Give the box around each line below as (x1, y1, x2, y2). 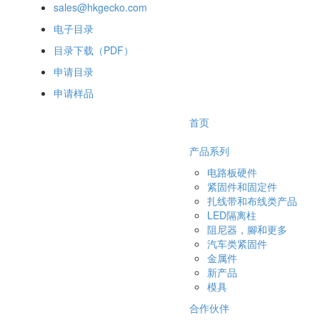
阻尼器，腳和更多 (206, 222, 287, 236)
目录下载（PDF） (54, 43, 134, 57)
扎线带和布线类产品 (206, 194, 297, 208)
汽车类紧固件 (206, 236, 267, 251)
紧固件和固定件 (206, 179, 277, 194)
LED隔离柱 (206, 208, 256, 222)
